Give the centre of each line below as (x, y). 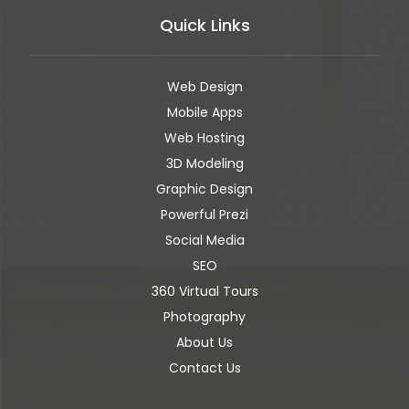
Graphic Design (204, 189)
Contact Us (204, 367)
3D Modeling (204, 163)
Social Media (204, 240)
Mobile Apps (204, 112)
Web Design (204, 86)
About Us (204, 342)
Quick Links (204, 25)
